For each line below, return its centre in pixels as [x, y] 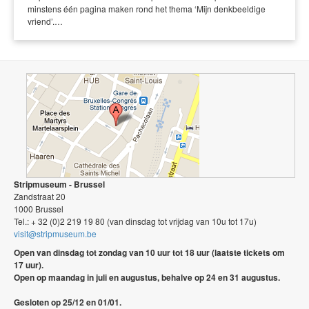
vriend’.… [45, 21]
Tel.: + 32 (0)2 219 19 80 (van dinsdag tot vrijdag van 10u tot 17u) [135, 221]
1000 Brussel [39, 208]
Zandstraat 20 [40, 196]
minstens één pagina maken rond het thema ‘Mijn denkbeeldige [147, 8]
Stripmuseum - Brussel [59, 184]
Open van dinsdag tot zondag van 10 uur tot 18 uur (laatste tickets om [149, 252]
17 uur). [29, 265]
